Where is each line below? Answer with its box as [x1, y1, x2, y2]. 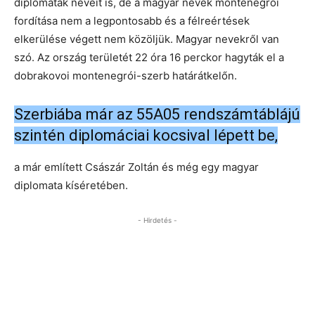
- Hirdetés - [138, 216, 177, 225]
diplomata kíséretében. [14, 179, 128, 193]
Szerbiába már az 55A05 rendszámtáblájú [14, 105, 300, 124]
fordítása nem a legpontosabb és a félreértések [14, 14, 250, 28]
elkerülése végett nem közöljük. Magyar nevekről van [14, 32, 279, 46]
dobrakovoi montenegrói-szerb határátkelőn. [14, 69, 237, 83]
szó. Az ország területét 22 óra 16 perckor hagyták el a [14, 51, 284, 65]
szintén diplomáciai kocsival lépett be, [14, 127, 278, 145]
